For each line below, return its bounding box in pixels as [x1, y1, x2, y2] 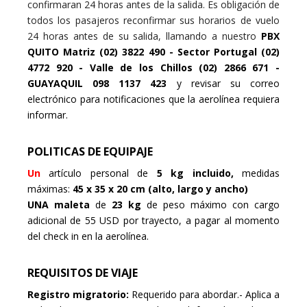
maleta [54, 197, 95, 211]
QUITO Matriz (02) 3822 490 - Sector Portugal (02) [27, 45, 280, 58]
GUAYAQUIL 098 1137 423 [27, 76, 177, 90]
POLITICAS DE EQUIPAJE [27, 143, 153, 159]
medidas [242, 166, 280, 180]
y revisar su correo [176, 76, 280, 90]
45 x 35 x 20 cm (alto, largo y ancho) [73, 182, 248, 195]
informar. [27, 108, 68, 121]
